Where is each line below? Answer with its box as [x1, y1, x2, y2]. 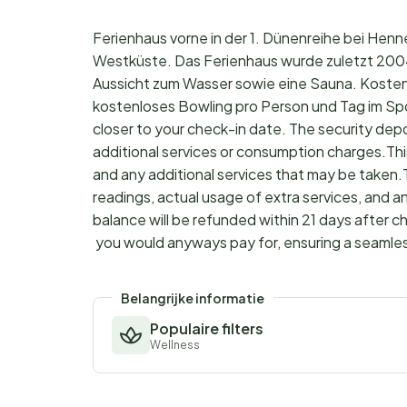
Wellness [150, 338, 200, 352]
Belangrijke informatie [121, 290, 264, 307]
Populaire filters [150, 319, 263, 339]
